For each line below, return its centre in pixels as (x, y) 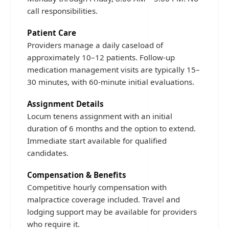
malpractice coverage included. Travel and (104, 199)
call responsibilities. (62, 11)
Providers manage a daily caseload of (95, 45)
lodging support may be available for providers (112, 212)
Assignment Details (65, 104)
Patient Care (52, 33)
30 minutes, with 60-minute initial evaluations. (111, 82)
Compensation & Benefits (77, 175)
